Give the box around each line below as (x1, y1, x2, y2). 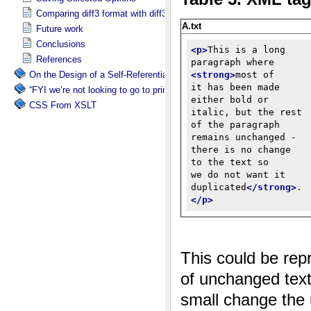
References (36, 54, 82, 65)
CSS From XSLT (29, 100, 96, 110)
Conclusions (36, 39, 85, 49)
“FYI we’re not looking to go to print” (29, 85, 173, 95)
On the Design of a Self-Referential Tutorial (29, 69, 202, 80)
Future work (36, 24, 83, 34)
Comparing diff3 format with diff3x (36, 8, 171, 19)
